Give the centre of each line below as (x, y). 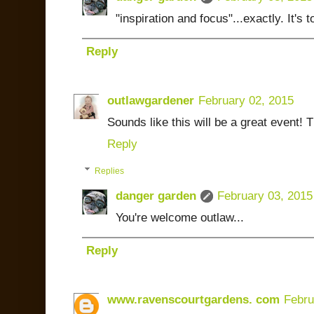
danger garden (156, 196)
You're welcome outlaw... (180, 217)
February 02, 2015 (246, 100)
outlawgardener (151, 100)
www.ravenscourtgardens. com (193, 299)
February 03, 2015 (265, 196)
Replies (110, 171)
